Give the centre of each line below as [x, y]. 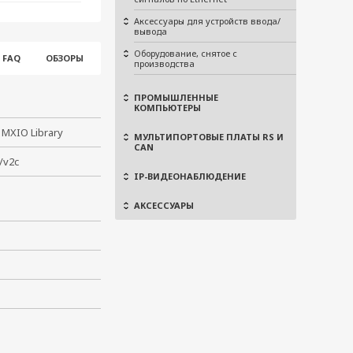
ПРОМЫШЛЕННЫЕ [176, 97]
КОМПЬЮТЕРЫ [167, 108]
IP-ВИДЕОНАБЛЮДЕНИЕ [190, 176]
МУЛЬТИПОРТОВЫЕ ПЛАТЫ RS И [209, 137]
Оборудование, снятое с [186, 53]
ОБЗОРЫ [65, 58]
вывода [150, 31]
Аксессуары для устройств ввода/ [207, 21]
